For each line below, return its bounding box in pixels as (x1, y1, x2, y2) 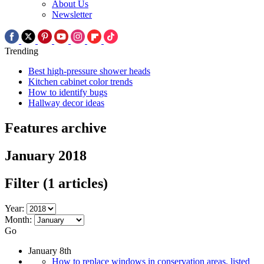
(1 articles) (43, 175, 108, 191)
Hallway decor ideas (28, 98, 104, 108)
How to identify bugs (28, 87, 107, 98)
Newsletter (52, 9, 92, 20)
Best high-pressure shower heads (28, 66, 150, 77)
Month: (5, 214, 32, 225)
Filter (5, 175, 43, 191)
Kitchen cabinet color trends (28, 77, 133, 87)
